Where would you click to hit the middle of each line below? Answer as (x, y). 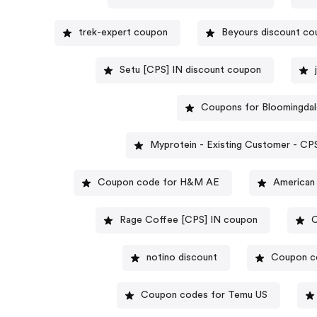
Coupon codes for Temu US (204, 295)
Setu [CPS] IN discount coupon (190, 70)
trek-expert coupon (123, 33)
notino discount (182, 258)
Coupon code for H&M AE (159, 183)
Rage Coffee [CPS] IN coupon (188, 220)
